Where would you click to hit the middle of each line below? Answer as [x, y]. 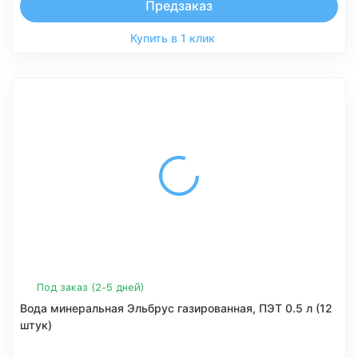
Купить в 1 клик [173, 38]
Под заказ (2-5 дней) [91, 287]
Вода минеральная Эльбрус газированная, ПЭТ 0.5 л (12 [176, 308]
